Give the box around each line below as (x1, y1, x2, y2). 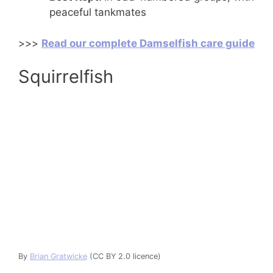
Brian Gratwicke (30, 251, 87, 261)
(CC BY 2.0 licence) (87, 251, 161, 261)
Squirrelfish (18, 66, 113, 88)
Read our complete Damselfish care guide (41, 37, 255, 49)
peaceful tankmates (49, 6, 146, 19)
